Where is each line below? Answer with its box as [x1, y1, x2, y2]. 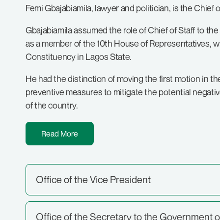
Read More [41, 129, 78, 138]
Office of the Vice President [36, 173, 151, 186]
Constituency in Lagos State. [26, 51, 132, 62]
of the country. [26, 100, 78, 110]
